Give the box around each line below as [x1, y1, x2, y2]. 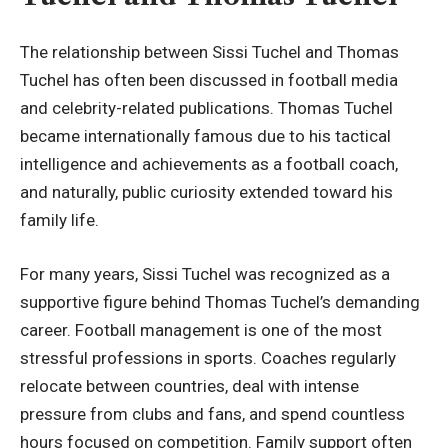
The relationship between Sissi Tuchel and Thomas [20, 42, 399, 62]
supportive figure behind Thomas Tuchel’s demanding [20, 291, 420, 312]
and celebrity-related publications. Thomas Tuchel [20, 98, 393, 118]
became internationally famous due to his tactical [20, 126, 391, 146]
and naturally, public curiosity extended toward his [20, 182, 393, 202]
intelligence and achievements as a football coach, [20, 154, 398, 174]
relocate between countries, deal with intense [20, 375, 359, 396]
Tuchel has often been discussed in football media [20, 70, 398, 90]
